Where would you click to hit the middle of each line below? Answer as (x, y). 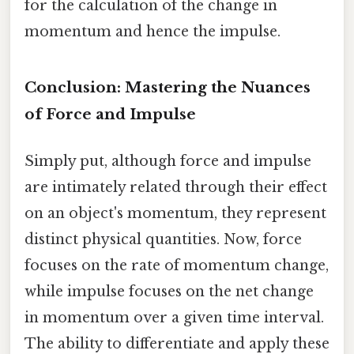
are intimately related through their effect (176, 188)
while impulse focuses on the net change (169, 292)
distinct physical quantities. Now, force (163, 240)
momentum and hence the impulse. (153, 32)
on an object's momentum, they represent (175, 214)
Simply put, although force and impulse (168, 162)
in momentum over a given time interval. (174, 318)
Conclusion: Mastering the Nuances (168, 88)
